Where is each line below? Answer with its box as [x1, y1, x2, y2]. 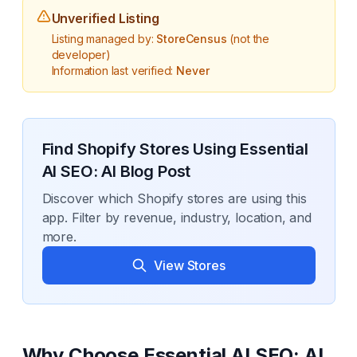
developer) [51, 48, 111, 61]
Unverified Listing [51, 10, 159, 26]
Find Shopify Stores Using [41, 139, 241, 159]
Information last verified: [51, 64, 177, 77]
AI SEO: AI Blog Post [41, 162, 191, 181]
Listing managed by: [51, 32, 157, 45]
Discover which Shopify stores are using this [41, 190, 307, 206]
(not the [226, 32, 270, 45]
